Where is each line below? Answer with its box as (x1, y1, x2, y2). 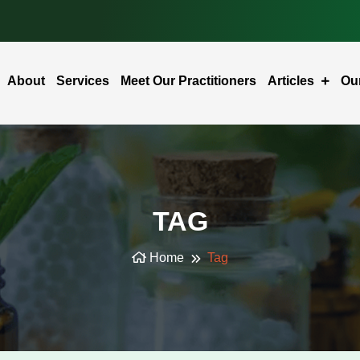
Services (55, 74, 109, 88)
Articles (267, 74, 317, 88)
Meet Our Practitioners (120, 74, 256, 88)
